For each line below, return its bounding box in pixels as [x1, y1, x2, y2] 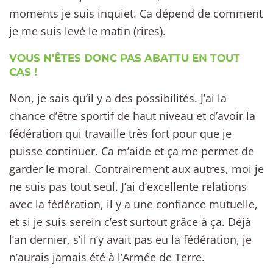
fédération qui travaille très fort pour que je [9, 126, 232, 141]
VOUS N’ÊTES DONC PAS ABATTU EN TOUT [9, 51, 240, 64]
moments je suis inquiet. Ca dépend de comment [9, 6, 263, 21]
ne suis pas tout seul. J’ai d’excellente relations [9, 179, 247, 194]
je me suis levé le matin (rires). [9, 24, 166, 39]
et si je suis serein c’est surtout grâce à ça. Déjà [9, 214, 251, 229]
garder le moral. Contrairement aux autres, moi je [9, 161, 264, 176]
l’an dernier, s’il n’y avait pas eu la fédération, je [9, 232, 252, 247]
